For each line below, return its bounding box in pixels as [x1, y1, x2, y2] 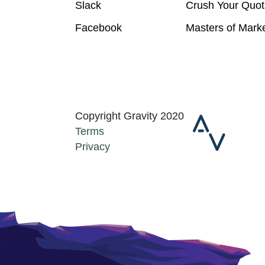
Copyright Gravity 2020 [75, 110, 184, 122]
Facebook [75, 22, 122, 34]
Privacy [75, 141, 110, 153]
